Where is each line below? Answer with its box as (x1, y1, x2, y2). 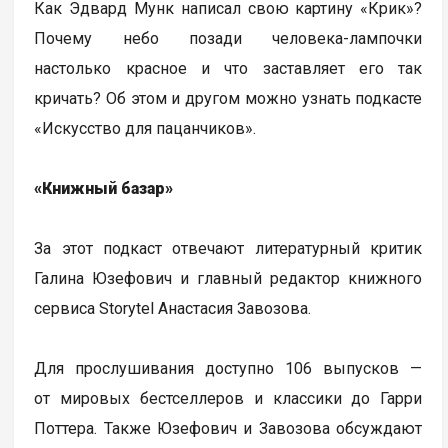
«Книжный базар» (34, 179, 174, 199)
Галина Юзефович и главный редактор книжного (34, 269, 423, 289)
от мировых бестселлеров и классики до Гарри (34, 389, 423, 409)
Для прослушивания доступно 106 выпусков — (34, 359, 423, 379)
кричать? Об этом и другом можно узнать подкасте (34, 89, 423, 109)
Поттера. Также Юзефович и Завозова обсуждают (34, 419, 423, 439)
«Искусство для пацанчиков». (34, 119, 257, 139)
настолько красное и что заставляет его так (34, 59, 423, 79)
